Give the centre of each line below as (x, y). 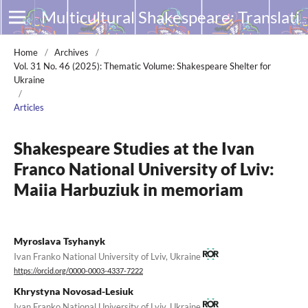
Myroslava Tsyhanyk (59, 241)
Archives (71, 52)
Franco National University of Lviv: (144, 169)
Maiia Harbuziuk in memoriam (129, 189)
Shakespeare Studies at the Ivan (134, 148)
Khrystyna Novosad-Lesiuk (74, 291)
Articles (29, 107)
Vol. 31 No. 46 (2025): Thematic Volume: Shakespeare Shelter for (142, 66)
